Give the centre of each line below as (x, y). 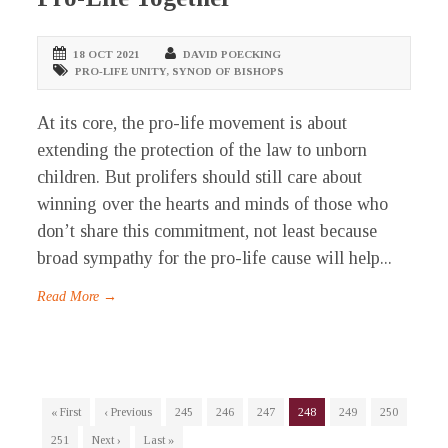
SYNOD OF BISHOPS (228, 71)
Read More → (77, 297)
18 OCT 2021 (107, 54)
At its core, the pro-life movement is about (192, 123)
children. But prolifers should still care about (200, 177)
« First (66, 412)
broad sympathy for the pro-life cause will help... (215, 258)
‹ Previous (128, 412)
